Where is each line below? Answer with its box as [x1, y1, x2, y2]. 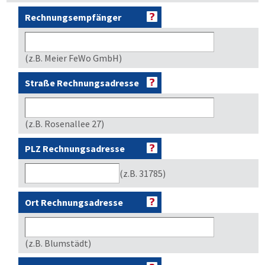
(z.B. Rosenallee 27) [25, 118, 104, 130]
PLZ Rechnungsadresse [25, 143, 125, 154]
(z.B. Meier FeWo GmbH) [25, 52, 122, 64]
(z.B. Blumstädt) [25, 237, 91, 249]
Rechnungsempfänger [25, 11, 121, 23]
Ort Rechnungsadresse [25, 196, 123, 208]
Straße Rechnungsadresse [25, 77, 139, 89]
